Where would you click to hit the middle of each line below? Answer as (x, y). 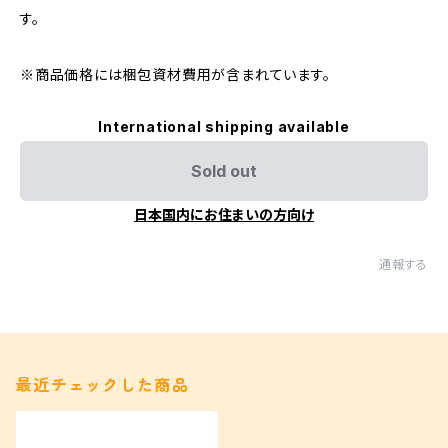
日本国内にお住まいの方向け (224, 214)
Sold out (224, 171)
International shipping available (224, 126)
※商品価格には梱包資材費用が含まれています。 (175, 74)
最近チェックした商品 (102, 385)
